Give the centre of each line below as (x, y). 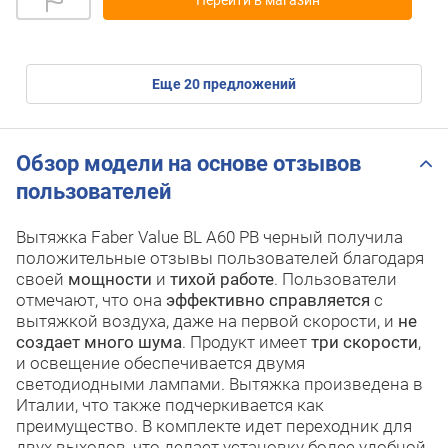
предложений (248, 84)
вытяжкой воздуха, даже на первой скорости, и (207, 320)
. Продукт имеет (246, 341)
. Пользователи (335, 278)
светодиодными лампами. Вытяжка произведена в (219, 383)
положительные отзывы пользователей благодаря (220, 257)
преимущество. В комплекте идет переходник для (214, 425)
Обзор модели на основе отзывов (188, 163)
